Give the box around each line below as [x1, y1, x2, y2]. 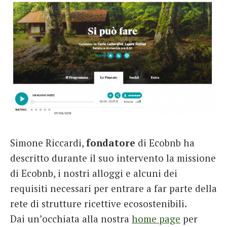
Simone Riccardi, [10, 136, 86, 149]
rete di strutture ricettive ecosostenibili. [10, 197, 187, 210]
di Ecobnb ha [135, 136, 195, 149]
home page [132, 212, 180, 225]
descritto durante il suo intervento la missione [10, 152, 216, 165]
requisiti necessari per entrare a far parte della [10, 182, 217, 195]
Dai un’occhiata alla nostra [10, 212, 132, 225]
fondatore [86, 136, 135, 149]
